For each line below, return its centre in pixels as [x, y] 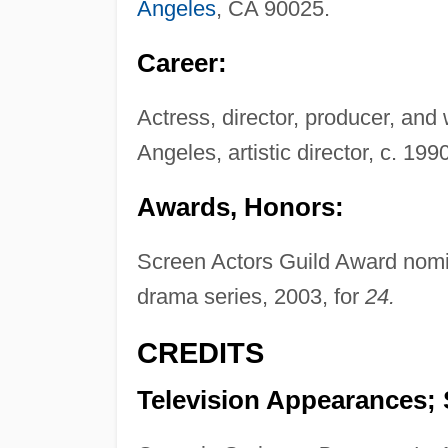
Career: [181, 63]
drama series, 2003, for [250, 297]
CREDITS [200, 353]
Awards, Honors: [240, 207]
